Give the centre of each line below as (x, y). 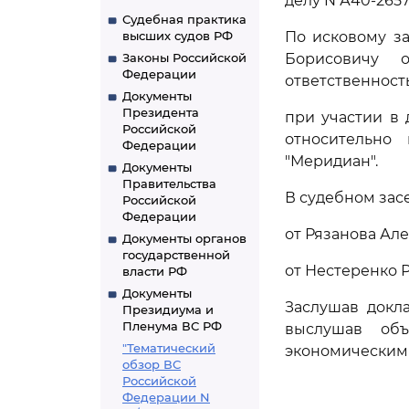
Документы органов (184, 238)
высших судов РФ (178, 36)
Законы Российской (184, 58)
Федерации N (166, 397)
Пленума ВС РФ (172, 326)
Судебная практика (184, 19)
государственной (176, 255)
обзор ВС (152, 364)
